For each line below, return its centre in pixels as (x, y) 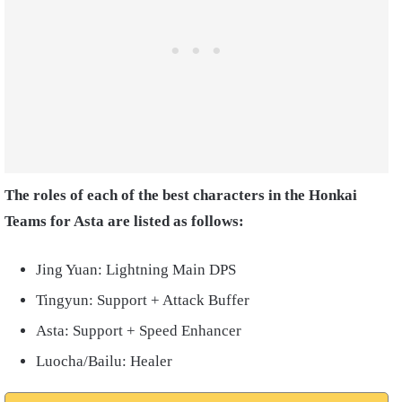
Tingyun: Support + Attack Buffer (144, 300)
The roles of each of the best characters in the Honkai (181, 195)
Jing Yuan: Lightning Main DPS (138, 269)
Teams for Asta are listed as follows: (126, 221)
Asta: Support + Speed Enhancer (140, 330)
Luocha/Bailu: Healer (106, 361)
